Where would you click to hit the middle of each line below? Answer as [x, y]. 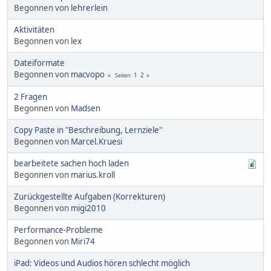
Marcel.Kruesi [96, 141]
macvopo [88, 74]
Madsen [86, 108]
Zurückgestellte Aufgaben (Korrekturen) [90, 196]
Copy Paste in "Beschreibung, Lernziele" [88, 130]
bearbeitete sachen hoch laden [71, 163]
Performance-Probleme [58, 230]
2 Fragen [31, 96]
